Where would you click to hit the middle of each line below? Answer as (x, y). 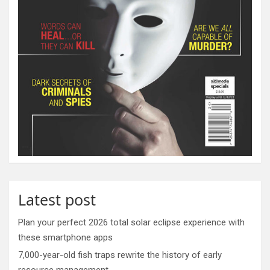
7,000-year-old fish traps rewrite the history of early (120, 255)
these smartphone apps (65, 237)
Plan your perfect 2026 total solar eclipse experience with (131, 222)
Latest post (57, 199)
